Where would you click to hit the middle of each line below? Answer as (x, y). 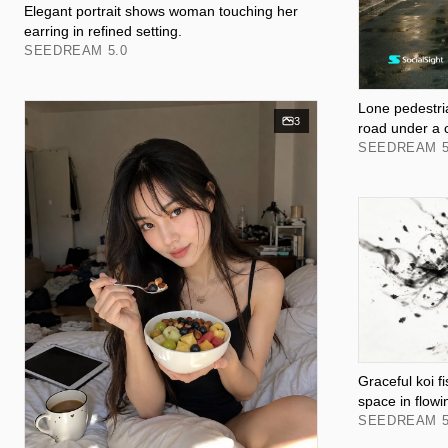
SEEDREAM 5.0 (76, 51)
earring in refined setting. (103, 31)
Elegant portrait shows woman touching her (161, 11)
